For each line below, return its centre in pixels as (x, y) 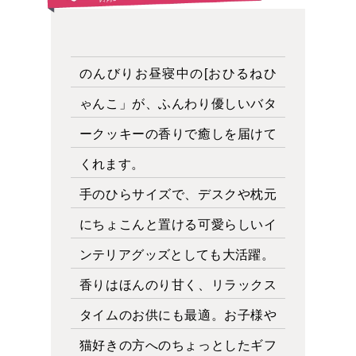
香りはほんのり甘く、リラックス (178, 284)
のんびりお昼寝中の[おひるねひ (178, 73)
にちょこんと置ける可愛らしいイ (178, 224)
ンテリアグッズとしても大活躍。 (177, 254)
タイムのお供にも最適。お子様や (178, 315)
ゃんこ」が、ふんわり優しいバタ (178, 103)
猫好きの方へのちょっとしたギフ (178, 345)
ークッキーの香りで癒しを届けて (178, 133)
